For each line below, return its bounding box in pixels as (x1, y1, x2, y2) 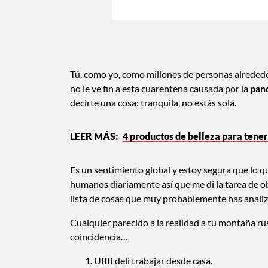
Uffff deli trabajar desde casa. (94, 254, 212, 266)
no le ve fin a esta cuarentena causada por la (70, 82, 250, 94)
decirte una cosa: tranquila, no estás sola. (70, 96, 236, 108)
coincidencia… (70, 230, 128, 242)
